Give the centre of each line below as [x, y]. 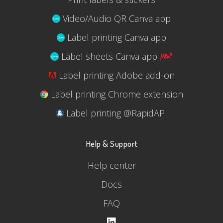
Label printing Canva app [116, 37]
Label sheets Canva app [110, 56]
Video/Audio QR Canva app [116, 18]
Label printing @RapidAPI [116, 113]
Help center [111, 165]
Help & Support [111, 143]
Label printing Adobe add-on [116, 75]
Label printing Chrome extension [115, 94]
